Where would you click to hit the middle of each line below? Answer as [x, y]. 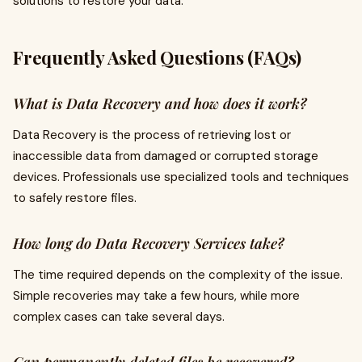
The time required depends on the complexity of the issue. [178, 275]
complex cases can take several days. [119, 317]
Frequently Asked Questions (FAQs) [157, 58]
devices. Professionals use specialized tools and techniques [181, 177]
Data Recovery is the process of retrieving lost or [152, 135]
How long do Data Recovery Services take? [148, 244]
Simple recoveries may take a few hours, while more [156, 296]
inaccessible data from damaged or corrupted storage [166, 156]
